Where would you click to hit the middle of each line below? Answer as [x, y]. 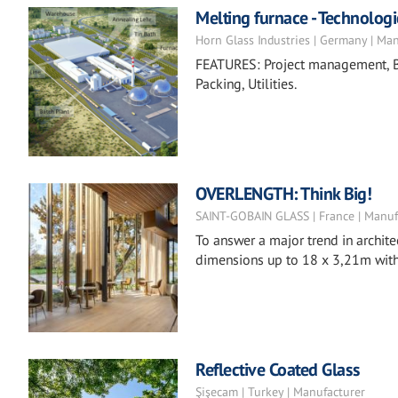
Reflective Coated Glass [278, 370]
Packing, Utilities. [246, 84]
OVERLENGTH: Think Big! [283, 194]
